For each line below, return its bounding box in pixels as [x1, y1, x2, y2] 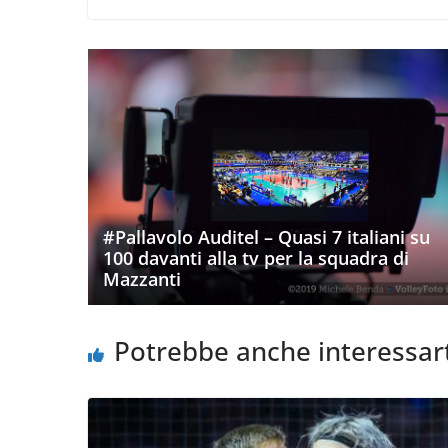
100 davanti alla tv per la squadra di [103, 245, 409, 270]
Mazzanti [103, 266, 181, 291]
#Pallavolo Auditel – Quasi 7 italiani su [103, 224, 430, 249]
